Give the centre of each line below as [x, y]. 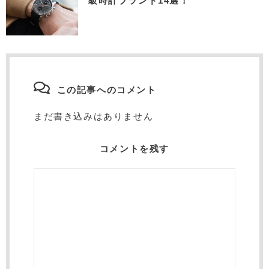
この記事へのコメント [107, 90]
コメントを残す [134, 149]
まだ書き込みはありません [94, 116]
